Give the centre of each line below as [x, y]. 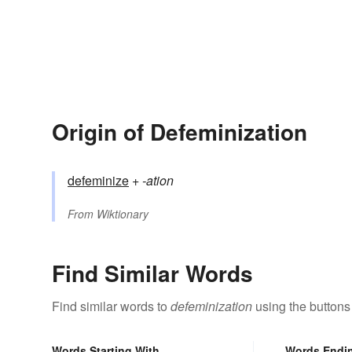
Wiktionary [123, 214]
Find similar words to [111, 306]
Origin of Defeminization [180, 132]
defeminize [98, 181]
